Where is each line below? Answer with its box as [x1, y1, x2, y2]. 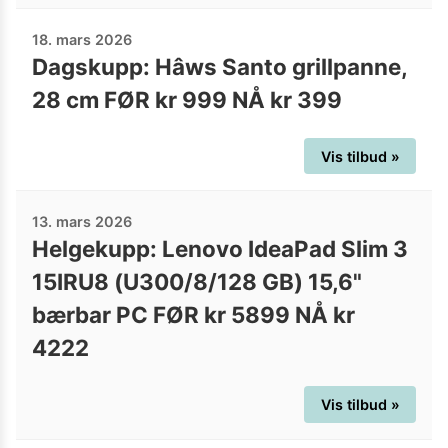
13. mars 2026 [32, 213, 132, 231]
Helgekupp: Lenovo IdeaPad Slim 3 [32, 235, 408, 263]
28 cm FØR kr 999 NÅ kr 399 [32, 85, 342, 113]
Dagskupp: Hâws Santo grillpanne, [32, 52, 407, 80]
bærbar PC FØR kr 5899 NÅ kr [32, 301, 355, 329]
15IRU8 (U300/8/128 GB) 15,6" [32, 268, 362, 296]
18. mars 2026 [32, 30, 132, 48]
